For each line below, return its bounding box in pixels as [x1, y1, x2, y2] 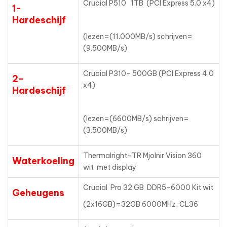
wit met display [83, 163, 136, 172]
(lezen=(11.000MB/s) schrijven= [83, 32, 193, 42]
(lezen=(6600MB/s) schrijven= [83, 114, 189, 124]
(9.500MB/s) [83, 44, 127, 53]
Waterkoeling [12, 155, 74, 167]
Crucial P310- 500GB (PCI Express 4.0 [83, 69, 214, 79]
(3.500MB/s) [83, 126, 127, 135]
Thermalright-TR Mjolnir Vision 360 [83, 151, 202, 161]
